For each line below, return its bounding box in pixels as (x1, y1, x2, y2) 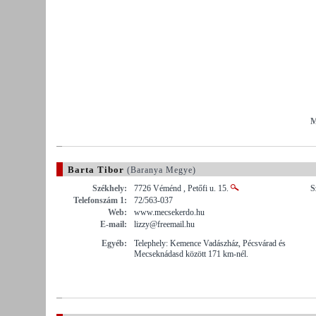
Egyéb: (102, 238, 127, 248)
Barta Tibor (68, 164, 124, 175)
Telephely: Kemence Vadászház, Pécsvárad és (134, 238, 286, 248)
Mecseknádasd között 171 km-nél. (134, 248, 248, 259)
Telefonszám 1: (73, 195, 127, 205)
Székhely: (92, 183, 127, 193)
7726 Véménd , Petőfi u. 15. (134, 183, 231, 193)
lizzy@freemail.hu (134, 219, 195, 229)
